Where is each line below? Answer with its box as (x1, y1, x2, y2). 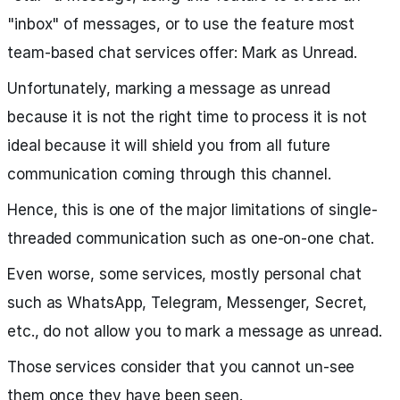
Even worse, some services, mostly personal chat (7, 265, 362, 283)
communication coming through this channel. (7, 165, 331, 183)
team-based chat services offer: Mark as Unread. (7, 44, 358, 62)
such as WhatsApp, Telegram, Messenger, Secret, (7, 294, 368, 312)
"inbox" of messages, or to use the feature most (7, 15, 355, 33)
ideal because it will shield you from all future (7, 137, 331, 154)
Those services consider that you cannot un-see (7, 358, 355, 376)
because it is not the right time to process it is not (7, 108, 367, 126)
